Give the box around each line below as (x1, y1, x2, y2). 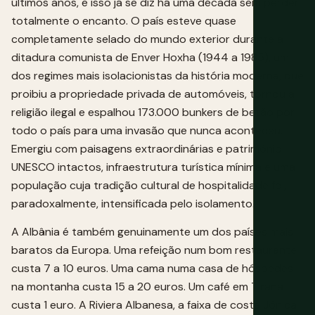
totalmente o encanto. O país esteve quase (11, 13, 236, 29)
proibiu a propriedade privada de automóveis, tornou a (11, 86, 295, 102)
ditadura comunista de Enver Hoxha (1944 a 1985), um (11, 50, 289, 65)
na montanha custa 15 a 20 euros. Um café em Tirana (11, 279, 283, 295)
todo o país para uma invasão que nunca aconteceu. (11, 123, 283, 139)
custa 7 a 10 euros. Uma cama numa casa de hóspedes (11, 261, 293, 276)
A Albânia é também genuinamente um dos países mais (11, 224, 293, 240)
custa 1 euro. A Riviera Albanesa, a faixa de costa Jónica (11, 297, 297, 313)
